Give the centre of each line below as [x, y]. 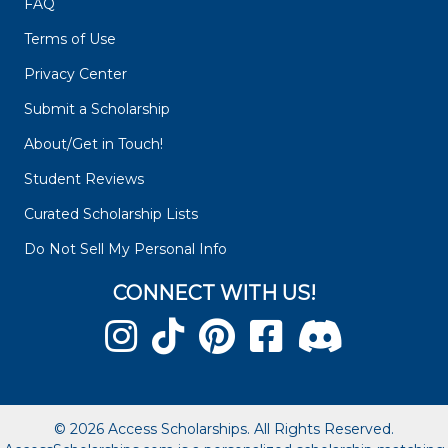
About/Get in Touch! [93, 144]
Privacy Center [75, 74]
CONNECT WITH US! [214, 293]
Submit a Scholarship [97, 109]
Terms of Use [70, 39]
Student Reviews [84, 179]
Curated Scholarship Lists [111, 214]
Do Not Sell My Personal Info [125, 249]
